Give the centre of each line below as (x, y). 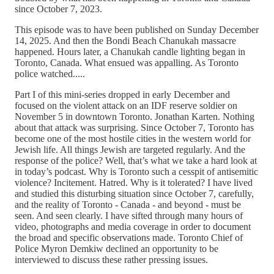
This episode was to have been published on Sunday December (137, 29)
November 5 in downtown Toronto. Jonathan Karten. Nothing (135, 116)
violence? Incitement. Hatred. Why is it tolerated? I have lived (134, 182)
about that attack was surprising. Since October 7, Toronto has (134, 127)
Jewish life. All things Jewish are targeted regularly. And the (130, 149)
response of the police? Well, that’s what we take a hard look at (136, 160)
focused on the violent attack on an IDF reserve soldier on (126, 105)
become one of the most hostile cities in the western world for (133, 138)
